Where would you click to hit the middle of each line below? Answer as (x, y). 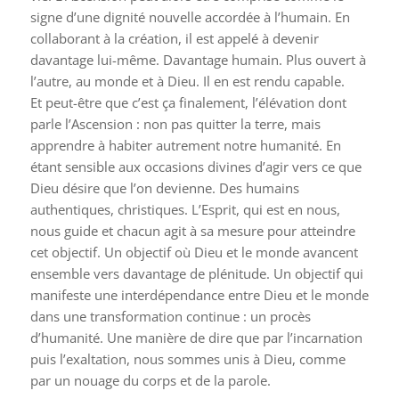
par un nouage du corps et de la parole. (150, 380)
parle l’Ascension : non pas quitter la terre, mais (175, 123)
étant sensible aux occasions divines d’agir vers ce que (195, 166)
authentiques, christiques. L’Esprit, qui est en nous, (185, 209)
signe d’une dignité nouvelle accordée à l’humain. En (190, 16)
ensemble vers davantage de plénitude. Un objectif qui (196, 273)
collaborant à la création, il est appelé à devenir (174, 38)
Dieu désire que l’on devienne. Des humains (164, 187)
